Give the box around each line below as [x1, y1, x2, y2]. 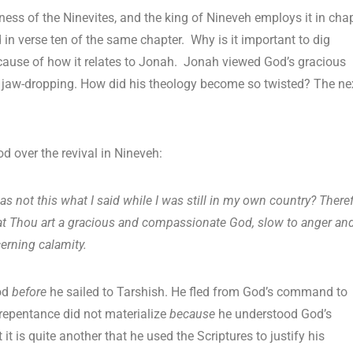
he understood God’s [215, 307, 332, 322]
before [12, 284, 46, 300]
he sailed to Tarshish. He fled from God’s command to [46, 284, 347, 300]
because [169, 307, 215, 322]
